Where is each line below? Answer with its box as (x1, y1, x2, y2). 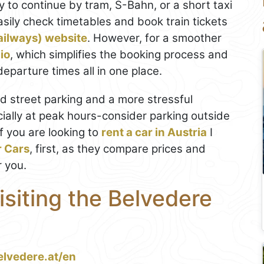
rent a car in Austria (101, 125, 207, 139)
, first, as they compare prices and (29, 141, 206, 156)
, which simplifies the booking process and (10, 47, 228, 61)
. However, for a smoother (87, 31, 222, 45)
